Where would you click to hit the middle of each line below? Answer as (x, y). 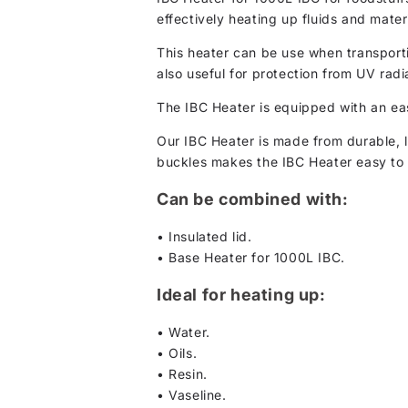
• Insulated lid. (204, 236)
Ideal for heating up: (241, 294)
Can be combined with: (253, 199)
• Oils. (177, 352)
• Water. (184, 331)
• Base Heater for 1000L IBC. (251, 257)
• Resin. (182, 373)
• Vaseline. (192, 394)
